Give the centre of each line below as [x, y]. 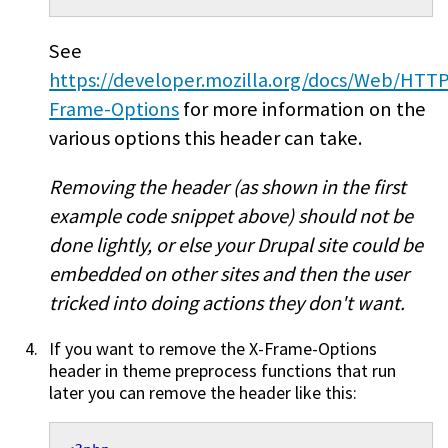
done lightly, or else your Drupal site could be [236, 245]
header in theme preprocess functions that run [223, 371]
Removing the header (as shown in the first [228, 187]
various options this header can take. [206, 137]
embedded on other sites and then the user [229, 274]
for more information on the [303, 108]
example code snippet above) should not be [231, 216]
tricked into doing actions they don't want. [227, 303]
